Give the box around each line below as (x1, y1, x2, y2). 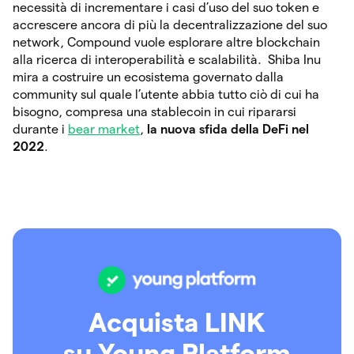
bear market (68, 122, 140, 136)
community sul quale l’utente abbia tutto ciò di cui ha (13, 87, 319, 101)
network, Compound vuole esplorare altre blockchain (13, 35, 320, 49)
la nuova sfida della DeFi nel (147, 122, 309, 136)
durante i (13, 122, 68, 136)
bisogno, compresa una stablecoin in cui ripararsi (13, 104, 296, 119)
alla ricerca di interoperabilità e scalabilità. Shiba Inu (13, 52, 321, 66)
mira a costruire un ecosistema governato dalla (13, 70, 284, 84)
